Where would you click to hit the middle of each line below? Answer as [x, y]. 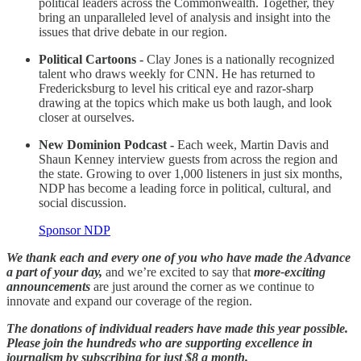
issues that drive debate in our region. [133, 31]
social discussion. [83, 202]
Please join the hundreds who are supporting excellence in [160, 342]
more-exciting [290, 272]
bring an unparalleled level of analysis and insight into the [185, 17]
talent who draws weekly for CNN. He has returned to [177, 73]
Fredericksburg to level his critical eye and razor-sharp [176, 88]
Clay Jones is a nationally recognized [241, 59]
